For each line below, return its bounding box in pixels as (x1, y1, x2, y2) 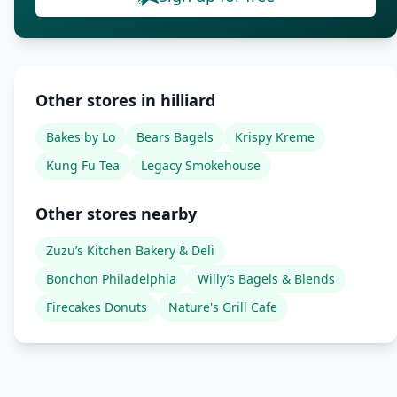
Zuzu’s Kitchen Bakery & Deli (46, 242, 214, 259)
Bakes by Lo (46, 128, 115, 145)
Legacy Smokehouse (141, 157, 261, 174)
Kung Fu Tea (46, 157, 120, 174)
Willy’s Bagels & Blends (198, 270, 335, 287)
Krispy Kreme (235, 128, 315, 145)
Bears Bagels (136, 128, 214, 145)
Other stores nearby (35, 203, 197, 224)
